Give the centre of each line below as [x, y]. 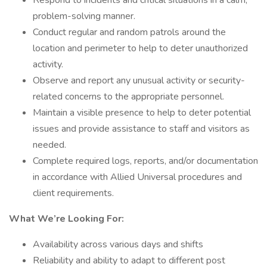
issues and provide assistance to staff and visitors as [141, 129]
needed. [49, 145]
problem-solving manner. [84, 16]
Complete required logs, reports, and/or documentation [145, 161]
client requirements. [73, 193]
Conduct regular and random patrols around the [129, 32]
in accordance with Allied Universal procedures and [137, 177]
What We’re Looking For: [66, 219]
